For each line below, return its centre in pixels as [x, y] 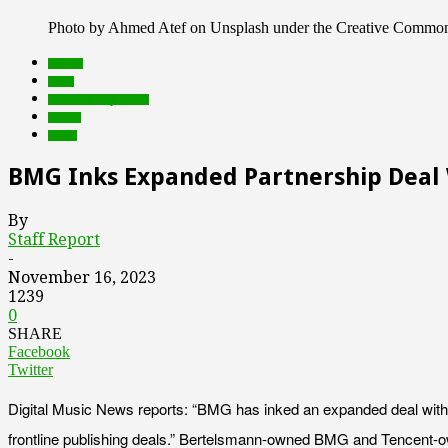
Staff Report [54, 239]
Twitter [30, 369]
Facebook [39, 351]
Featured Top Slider [98, 99]
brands [65, 63]
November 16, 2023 [82, 277]
